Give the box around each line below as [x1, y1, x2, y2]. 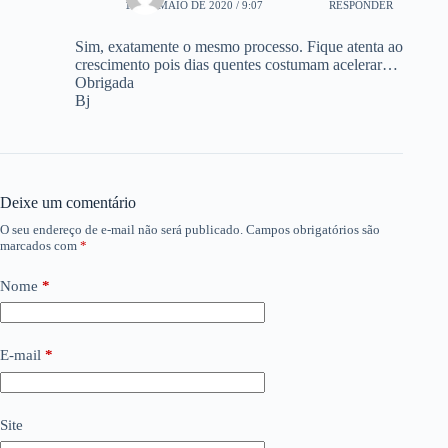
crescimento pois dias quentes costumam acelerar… [75, 55, 398, 73]
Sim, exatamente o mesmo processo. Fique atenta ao [75, 37, 403, 55]
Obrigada [75, 73, 134, 91]
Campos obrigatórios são [246, 221, 380, 237]
